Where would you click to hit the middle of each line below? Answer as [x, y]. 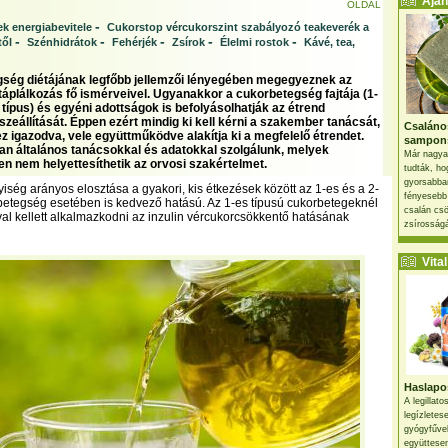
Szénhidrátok [62, 42]
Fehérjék [134, 42]
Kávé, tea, [329, 42]
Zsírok [188, 42]
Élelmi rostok [254, 42]
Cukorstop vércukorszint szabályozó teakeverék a [238, 27]
